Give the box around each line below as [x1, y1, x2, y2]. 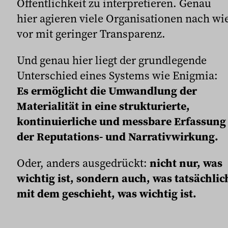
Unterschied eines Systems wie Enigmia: [17, 67, 218, 83]
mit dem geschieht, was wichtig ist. [17, 185, 196, 201]
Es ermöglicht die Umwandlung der [17, 82, 197, 98]
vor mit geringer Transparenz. [17, 25, 165, 41]
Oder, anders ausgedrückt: [17, 155, 150, 170]
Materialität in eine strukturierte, [17, 98, 190, 113]
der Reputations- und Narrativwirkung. [17, 128, 218, 144]
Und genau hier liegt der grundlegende [17, 52, 207, 68]
